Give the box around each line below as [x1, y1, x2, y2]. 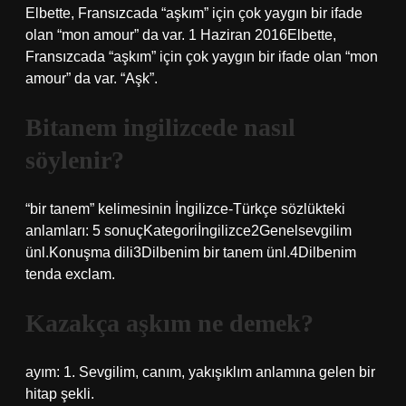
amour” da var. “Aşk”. [25, 71, 158, 86]
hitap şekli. [25, 386, 94, 401]
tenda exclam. [25, 266, 115, 282]
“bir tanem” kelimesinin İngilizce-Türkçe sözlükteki [25, 201, 345, 217]
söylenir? [25, 146, 124, 174]
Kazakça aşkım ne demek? [25, 309, 314, 337]
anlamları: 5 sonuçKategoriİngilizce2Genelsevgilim [25, 223, 352, 238]
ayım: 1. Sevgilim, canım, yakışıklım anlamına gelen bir [25, 364, 375, 380]
